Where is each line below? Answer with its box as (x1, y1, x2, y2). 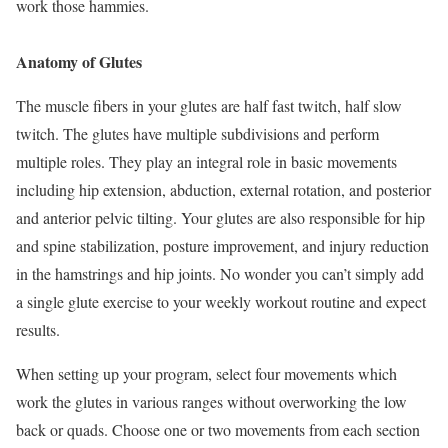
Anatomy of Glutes (16, 50, 142, 74)
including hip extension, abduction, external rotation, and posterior (16, 179, 431, 201)
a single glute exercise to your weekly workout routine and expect (16, 291, 426, 313)
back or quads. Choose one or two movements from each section (16, 419, 420, 441)
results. (16, 319, 60, 341)
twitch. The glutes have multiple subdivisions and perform (16, 123, 379, 145)
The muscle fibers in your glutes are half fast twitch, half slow (16, 95, 402, 117)
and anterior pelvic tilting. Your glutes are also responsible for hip (16, 207, 425, 229)
